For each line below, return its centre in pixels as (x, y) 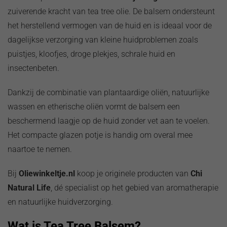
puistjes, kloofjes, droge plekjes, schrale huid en (91, 54)
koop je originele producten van (133, 173)
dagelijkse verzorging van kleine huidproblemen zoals (103, 40)
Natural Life (29, 187)
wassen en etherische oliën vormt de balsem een (94, 106)
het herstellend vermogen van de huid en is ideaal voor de (110, 25)
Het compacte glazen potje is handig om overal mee (100, 135)
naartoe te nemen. (40, 149)
